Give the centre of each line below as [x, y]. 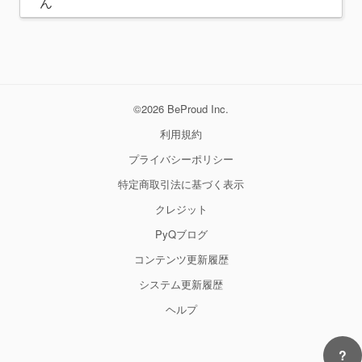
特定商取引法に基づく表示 [181, 184]
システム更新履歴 [181, 284]
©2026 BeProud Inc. [181, 109]
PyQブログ [181, 234]
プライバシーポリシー [181, 159]
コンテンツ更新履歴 [181, 259]
